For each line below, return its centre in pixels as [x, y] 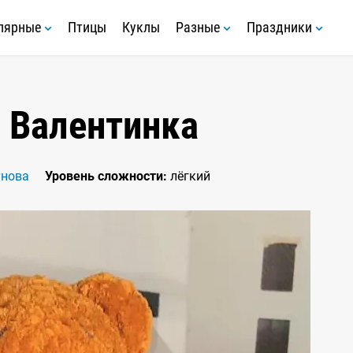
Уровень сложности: [106, 176]
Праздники [281, 27]
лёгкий [188, 176]
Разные [199, 27]
